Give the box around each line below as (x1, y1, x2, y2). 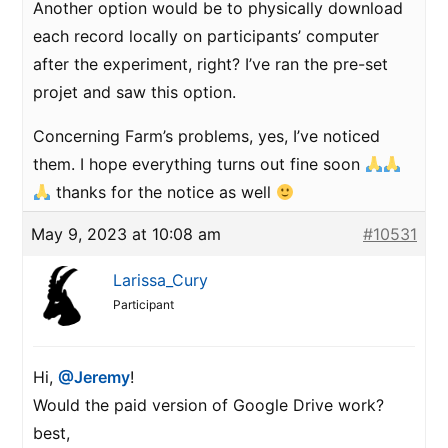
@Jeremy (58, 367, 130, 387)
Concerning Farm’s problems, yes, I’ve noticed (33, 126, 380, 146)
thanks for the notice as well (51, 182, 277, 202)
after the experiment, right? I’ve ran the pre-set (33, 54, 388, 74)
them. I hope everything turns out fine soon (33, 154, 365, 174)
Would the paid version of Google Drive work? (33, 395, 384, 415)
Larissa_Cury (113, 270, 208, 290)
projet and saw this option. (33, 82, 236, 102)
